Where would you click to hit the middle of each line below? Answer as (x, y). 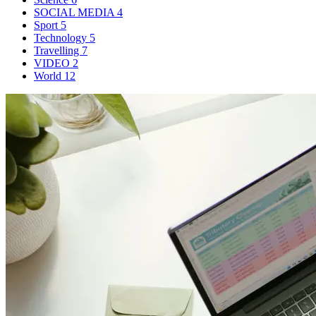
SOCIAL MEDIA (75, 13)
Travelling (58, 51)
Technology (62, 38)
